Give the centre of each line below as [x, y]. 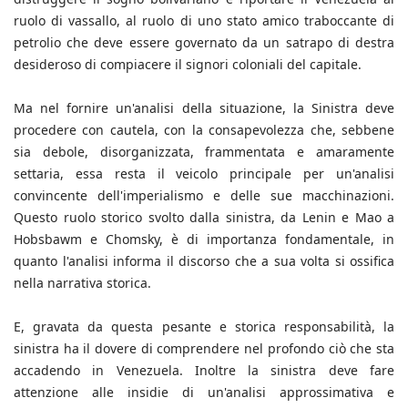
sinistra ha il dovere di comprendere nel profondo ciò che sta [204, 349]
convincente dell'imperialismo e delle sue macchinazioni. [204, 196]
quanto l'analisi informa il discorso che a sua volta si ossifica [204, 261]
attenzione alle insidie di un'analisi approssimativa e [204, 393]
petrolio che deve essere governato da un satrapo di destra [204, 43]
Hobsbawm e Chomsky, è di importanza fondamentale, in [204, 240]
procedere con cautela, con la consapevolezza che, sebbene [204, 130]
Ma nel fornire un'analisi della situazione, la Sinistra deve [204, 108]
